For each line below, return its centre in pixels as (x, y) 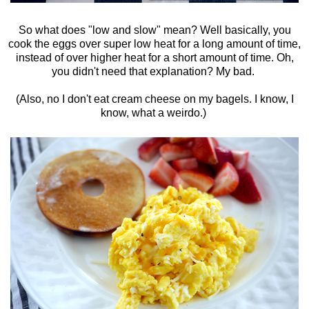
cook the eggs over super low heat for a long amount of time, (154, 43)
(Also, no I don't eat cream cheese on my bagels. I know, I (154, 99)
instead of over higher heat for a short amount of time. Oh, (154, 57)
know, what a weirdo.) (154, 112)
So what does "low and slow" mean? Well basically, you (154, 30)
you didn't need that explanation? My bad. (154, 71)
